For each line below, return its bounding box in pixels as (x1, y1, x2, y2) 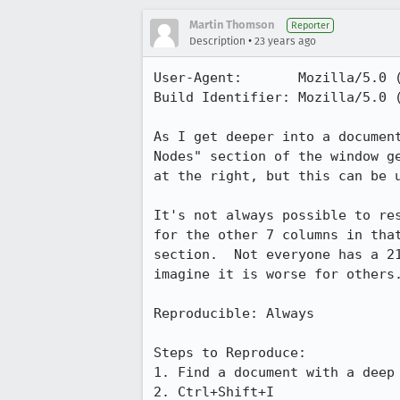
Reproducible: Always (154, 305, 314, 321)
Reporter (291, 20, 329, 31)
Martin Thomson (189, 18, 274, 31)
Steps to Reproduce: (154, 345, 306, 361)
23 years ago (254, 35, 316, 47)
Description (189, 35, 246, 47)
